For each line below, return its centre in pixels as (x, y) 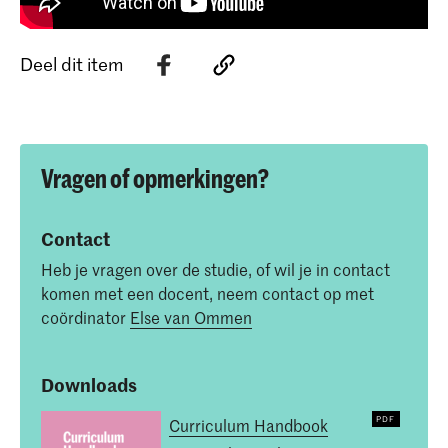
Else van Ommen (191, 316)
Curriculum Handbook (248, 425)
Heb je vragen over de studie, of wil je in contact (215, 268)
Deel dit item (72, 64)
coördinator (85, 316)
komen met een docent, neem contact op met (207, 292)
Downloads (89, 385)
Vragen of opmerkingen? (155, 177)
